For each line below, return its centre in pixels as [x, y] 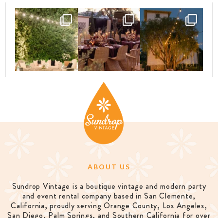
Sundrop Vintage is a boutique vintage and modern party [109, 186]
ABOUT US [109, 167]
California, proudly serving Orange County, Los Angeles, [109, 206]
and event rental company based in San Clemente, [109, 196]
